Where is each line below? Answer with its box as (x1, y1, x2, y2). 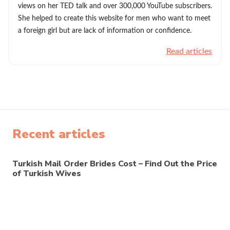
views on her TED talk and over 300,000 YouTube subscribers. (18, 3, 212, 10)
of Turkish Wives (12, 168, 81, 179)
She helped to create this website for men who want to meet (18, 15, 210, 22)
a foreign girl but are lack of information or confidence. (18, 27, 191, 34)
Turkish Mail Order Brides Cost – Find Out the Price (12, 158, 217, 169)
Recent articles (12, 126, 105, 142)
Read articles (166, 47, 212, 55)
